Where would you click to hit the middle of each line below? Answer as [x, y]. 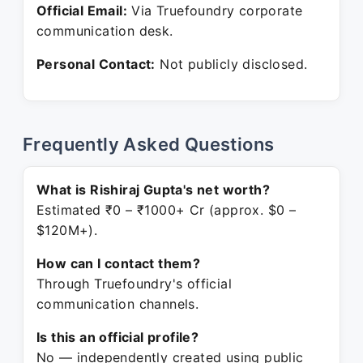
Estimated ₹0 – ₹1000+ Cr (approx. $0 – [167, 210]
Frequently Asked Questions [149, 144]
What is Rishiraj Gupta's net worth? [153, 190]
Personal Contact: [96, 64]
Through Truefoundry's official [134, 284]
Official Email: [82, 11]
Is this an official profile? [118, 337]
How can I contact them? [119, 263]
